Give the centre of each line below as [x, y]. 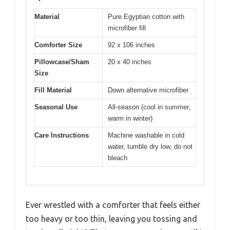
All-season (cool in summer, [149, 107]
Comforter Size [58, 45]
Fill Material [53, 90]
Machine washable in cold [146, 136]
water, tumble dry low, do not [150, 147]
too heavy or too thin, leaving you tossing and [111, 218]
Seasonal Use [56, 107]
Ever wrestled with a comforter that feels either [113, 205]
